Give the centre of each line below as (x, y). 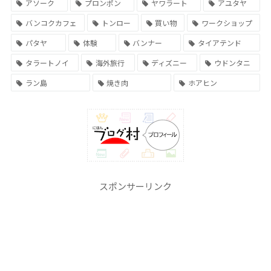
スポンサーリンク (135, 186)
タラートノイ (47, 62)
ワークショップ (227, 22)
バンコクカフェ (51, 22)
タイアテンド (220, 42)
